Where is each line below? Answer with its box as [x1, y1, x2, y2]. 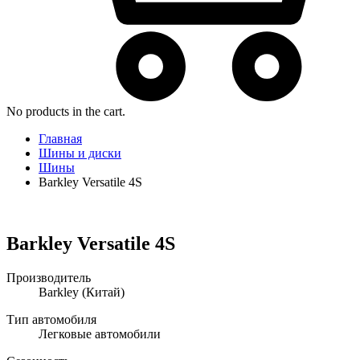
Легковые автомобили [39, 327, 161, 342]
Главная [39, 132, 82, 146]
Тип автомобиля [6, 313, 96, 327]
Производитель [6, 271, 91, 285]
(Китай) [79, 285, 125, 300]
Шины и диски [39, 146, 121, 161]
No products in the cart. [6, 104, 125, 119]
